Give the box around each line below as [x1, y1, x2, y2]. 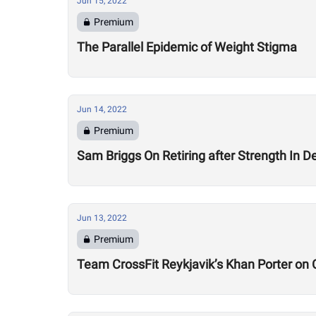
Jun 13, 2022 [77, 213, 127, 223]
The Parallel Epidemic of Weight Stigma [77, 39, 297, 54]
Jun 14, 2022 [77, 104, 127, 114]
